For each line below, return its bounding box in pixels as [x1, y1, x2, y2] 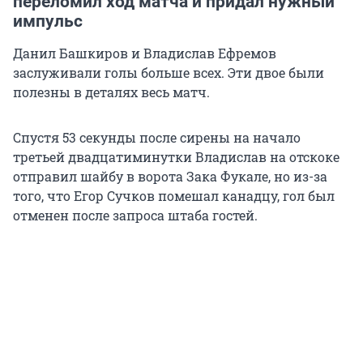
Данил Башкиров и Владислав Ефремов [13, 45, 276, 62]
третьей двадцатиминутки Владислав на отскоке [13, 148, 340, 166]
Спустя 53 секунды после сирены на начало [13, 129, 301, 147]
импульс [13, 11, 83, 32]
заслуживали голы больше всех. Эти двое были [13, 64, 324, 82]
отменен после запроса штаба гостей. [13, 207, 258, 224]
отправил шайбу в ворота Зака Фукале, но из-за [13, 168, 327, 186]
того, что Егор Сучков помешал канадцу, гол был [13, 187, 335, 205]
